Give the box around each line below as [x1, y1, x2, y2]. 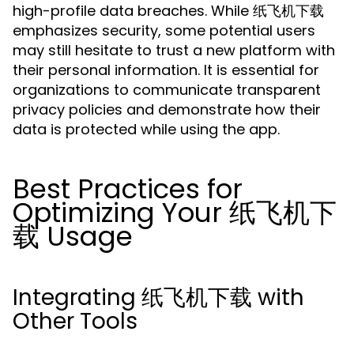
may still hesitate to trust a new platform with [13, 40, 335, 60]
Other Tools [13, 306, 137, 337]
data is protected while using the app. [13, 119, 280, 139]
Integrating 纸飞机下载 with [13, 282, 304, 313]
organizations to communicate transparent [13, 80, 321, 100]
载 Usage [13, 217, 133, 255]
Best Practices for [13, 170, 243, 208]
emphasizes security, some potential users [13, 21, 315, 40]
